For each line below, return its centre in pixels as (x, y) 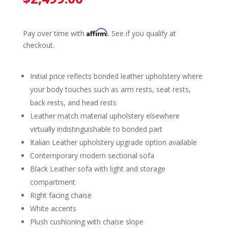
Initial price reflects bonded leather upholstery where (116, 76)
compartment (52, 182)
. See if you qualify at (142, 34)
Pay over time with (54, 34)
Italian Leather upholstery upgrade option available (113, 142)
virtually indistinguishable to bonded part (96, 129)
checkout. (38, 45)
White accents (53, 209)
